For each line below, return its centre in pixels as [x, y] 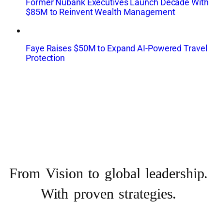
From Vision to [57, 175]
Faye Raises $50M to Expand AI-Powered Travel [116, 48]
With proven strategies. [108, 195]
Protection [46, 58]
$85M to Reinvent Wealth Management [101, 12]
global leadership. [156, 175]
